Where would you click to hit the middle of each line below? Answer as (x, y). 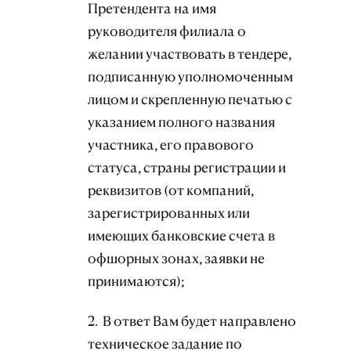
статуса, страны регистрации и (187, 168)
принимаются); (137, 281)
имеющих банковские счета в (181, 236)
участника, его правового (171, 145)
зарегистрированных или (169, 213)
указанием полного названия (181, 122)
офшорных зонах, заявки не (176, 259)
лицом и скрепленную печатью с (190, 100)
